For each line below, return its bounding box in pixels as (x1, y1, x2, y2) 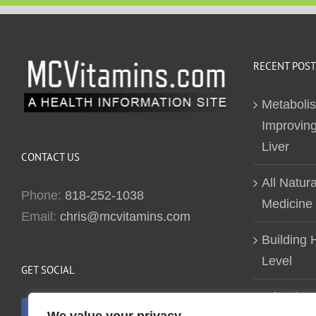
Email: (21, 209, 60, 224)
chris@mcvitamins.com (60, 209, 190, 224)
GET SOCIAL (21, 262, 75, 276)
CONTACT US (21, 150, 80, 164)
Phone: (21, 188, 65, 202)
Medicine (261, 197, 312, 211)
